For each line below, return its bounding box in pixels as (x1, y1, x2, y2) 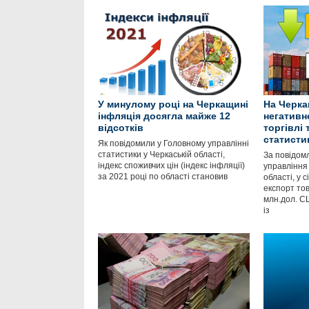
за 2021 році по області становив (98, 172, 228, 181)
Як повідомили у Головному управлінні (98, 139, 249, 148)
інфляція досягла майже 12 (98, 110, 230, 121)
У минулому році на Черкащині (98, 99, 248, 110)
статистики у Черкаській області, (98, 150, 225, 159)
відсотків (98, 122, 143, 133)
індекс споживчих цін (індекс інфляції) (98, 161, 245, 170)
